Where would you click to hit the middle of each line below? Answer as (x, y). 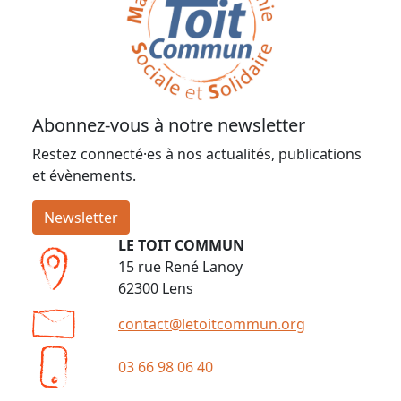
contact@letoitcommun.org (212, 324)
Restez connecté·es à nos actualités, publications (197, 154)
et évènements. (84, 176)
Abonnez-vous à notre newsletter (169, 125)
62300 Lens (156, 289)
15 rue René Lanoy (180, 267)
